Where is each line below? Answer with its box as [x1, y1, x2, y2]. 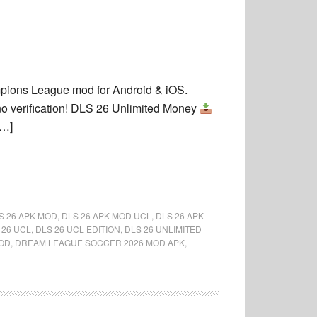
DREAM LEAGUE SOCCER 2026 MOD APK [15, 236, 185, 248]
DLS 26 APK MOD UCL [62, 209, 151, 221]
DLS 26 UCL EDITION [35, 223, 120, 235]
